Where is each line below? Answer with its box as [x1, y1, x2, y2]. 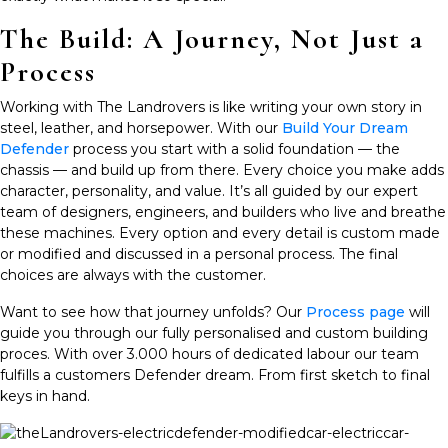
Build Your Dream [282, 118, 408, 137]
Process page [306, 302, 405, 321]
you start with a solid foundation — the [127, 139, 400, 158]
